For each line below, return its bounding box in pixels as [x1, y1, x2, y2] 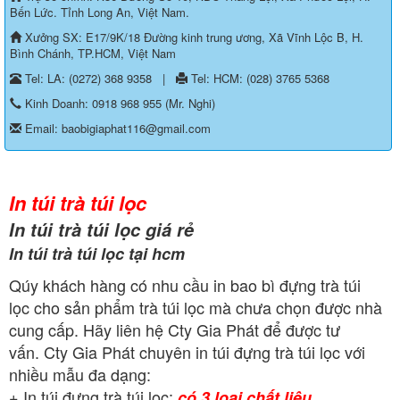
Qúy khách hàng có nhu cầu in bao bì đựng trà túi [9, 272, 361, 296]
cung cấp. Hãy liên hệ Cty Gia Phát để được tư [9, 317, 340, 341]
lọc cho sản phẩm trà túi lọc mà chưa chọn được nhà [9, 295, 382, 319]
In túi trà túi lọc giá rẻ [9, 216, 194, 242]
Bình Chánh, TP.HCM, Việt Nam [10, 44, 176, 62]
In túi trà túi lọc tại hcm [9, 241, 185, 265]
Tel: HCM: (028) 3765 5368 [187, 69, 329, 87]
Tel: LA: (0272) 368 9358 [21, 69, 152, 87]
